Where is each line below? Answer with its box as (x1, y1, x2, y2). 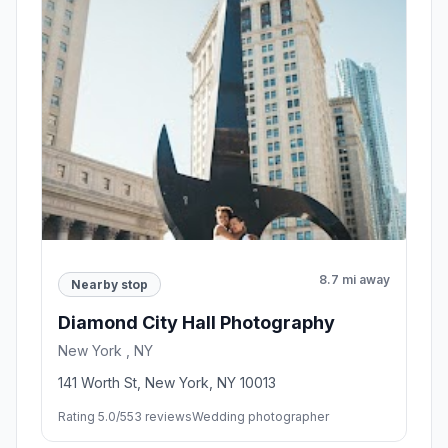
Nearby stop (71, 276, 148, 292)
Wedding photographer (192, 409, 329, 425)
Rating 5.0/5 (58, 409, 127, 425)
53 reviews (127, 409, 192, 425)
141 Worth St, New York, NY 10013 (58, 374, 276, 392)
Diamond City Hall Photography (58, 312, 335, 334)
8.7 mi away (319, 271, 390, 287)
